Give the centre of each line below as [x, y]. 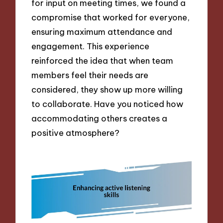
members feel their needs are [90, 75]
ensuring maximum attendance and [102, 32]
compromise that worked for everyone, [111, 17]
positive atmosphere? [76, 133]
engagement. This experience [91, 46]
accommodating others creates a [100, 118]
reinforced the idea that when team [103, 61]
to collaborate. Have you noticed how [108, 104]
